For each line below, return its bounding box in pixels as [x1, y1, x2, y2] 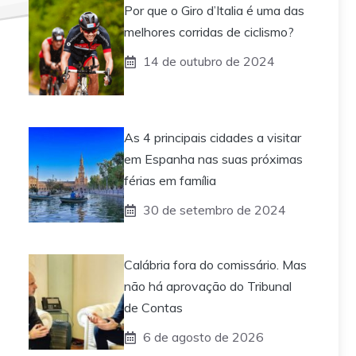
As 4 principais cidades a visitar [124, 130, 301, 146]
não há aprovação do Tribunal [124, 278, 292, 295]
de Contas [124, 300, 183, 316]
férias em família [124, 172, 216, 189]
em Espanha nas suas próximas [124, 151, 303, 168]
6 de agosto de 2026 [143, 329, 264, 346]
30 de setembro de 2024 [143, 202, 286, 219]
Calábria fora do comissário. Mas [124, 257, 307, 273]
